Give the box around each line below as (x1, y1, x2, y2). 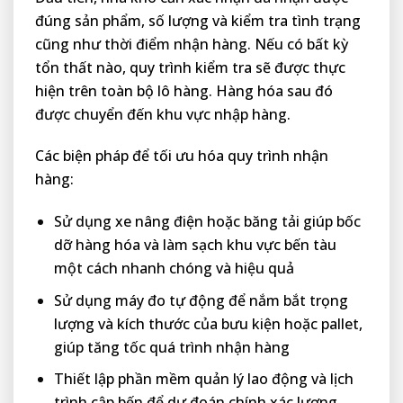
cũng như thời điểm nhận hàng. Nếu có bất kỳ (35, 33, 348, 54)
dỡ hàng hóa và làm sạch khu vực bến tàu (53, 235, 336, 255)
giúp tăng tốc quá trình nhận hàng (53, 336, 290, 357)
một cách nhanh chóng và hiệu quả (53, 258, 294, 279)
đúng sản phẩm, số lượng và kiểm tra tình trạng (35, 10, 361, 31)
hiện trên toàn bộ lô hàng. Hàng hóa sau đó (35, 80, 333, 101)
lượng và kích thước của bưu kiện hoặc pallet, (53, 313, 363, 334)
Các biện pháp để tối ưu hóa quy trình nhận (35, 146, 328, 166)
